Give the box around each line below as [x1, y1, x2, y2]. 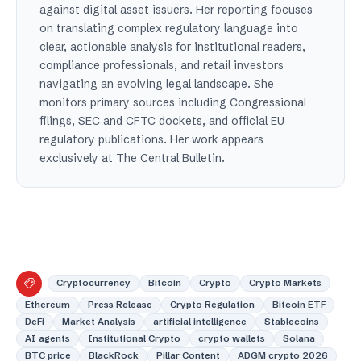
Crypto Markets [249, 277, 322, 289]
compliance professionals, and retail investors [39, 57, 284, 73]
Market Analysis [62, 315, 135, 327]
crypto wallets [198, 332, 265, 344]
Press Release [88, 298, 152, 310]
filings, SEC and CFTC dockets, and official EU [39, 113, 284, 128]
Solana [283, 332, 315, 344]
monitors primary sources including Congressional [39, 94, 306, 110]
